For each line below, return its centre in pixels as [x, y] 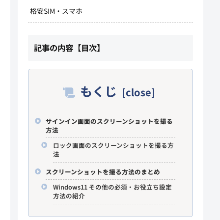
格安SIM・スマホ [56, 11]
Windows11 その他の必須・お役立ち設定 [112, 187]
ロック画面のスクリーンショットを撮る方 [113, 145]
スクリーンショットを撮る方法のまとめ [103, 171]
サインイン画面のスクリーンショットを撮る [109, 121]
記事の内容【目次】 [69, 48]
